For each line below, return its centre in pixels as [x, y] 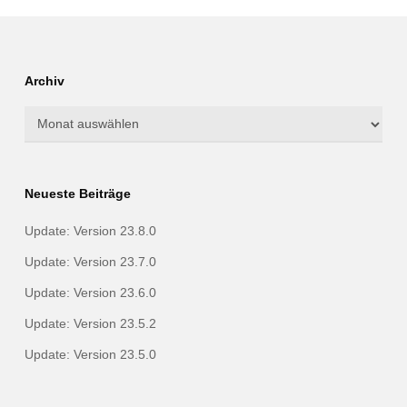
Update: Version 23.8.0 [90, 231]
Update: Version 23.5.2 [90, 323]
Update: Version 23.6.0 [90, 293]
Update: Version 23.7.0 [90, 262]
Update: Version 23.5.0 [90, 354]
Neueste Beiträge [77, 194]
